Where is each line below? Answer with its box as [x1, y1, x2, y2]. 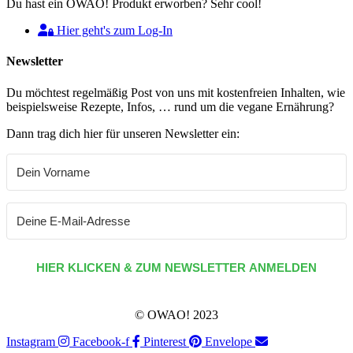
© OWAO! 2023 [135, 307, 218, 321]
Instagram [6, 334, 55, 348]
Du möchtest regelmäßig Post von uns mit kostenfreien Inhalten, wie [6, 85, 345, 99]
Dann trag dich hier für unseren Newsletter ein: [6, 126, 240, 140]
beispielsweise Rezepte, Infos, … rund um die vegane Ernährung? [6, 99, 334, 113]
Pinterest [143, 334, 186, 348]
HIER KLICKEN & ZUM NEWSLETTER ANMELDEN [36, 260, 317, 274]
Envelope [205, 334, 252, 348]
